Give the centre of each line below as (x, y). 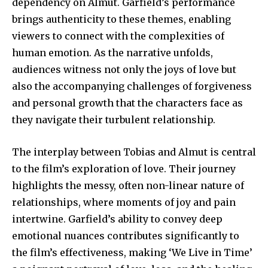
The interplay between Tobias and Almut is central (134, 152)
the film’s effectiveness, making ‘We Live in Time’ (132, 252)
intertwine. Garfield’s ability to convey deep (117, 219)
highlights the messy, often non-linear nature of (128, 185)
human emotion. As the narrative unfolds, (112, 52)
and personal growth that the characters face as (127, 103)
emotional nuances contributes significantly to (126, 235)
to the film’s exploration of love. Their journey (124, 168)
